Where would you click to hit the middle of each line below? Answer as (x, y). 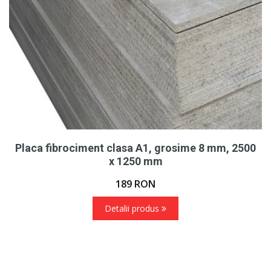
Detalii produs (133, 209)
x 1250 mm (135, 162)
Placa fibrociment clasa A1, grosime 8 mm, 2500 (135, 148)
